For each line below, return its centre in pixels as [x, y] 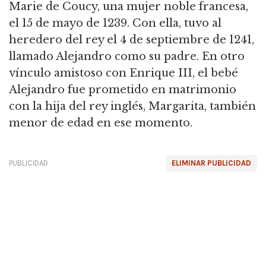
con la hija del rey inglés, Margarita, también [132, 107]
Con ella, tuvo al [175, 23]
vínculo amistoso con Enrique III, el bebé [123, 73]
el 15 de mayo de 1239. [69, 23]
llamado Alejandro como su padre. [104, 57]
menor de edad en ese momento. [101, 123]
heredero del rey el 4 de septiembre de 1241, [132, 40]
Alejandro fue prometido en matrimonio [123, 90]
